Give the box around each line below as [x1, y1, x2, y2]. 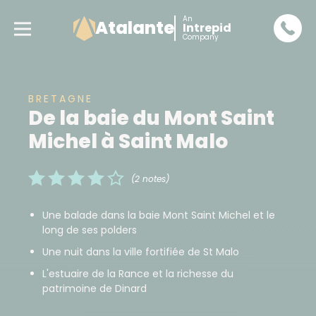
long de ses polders [42, 223, 137, 237]
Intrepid [182, 20, 231, 36]
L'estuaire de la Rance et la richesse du [42, 267, 233, 281]
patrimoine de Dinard [42, 281, 147, 296]
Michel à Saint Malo [28, 128, 228, 155]
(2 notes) [131, 173, 169, 186]
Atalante [95, 16, 174, 39]
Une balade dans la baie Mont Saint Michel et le [42, 208, 275, 222]
